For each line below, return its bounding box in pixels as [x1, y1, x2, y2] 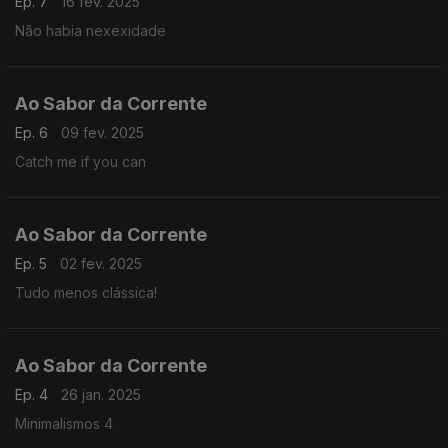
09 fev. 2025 [61, 124, 144, 141]
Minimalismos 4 [15, 415, 113, 432]
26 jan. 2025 [61, 386, 141, 403]
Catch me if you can [15, 153, 146, 170]
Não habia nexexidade [15, 22, 166, 39]
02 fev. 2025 [60, 255, 142, 272]
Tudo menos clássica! [15, 284, 157, 301]
